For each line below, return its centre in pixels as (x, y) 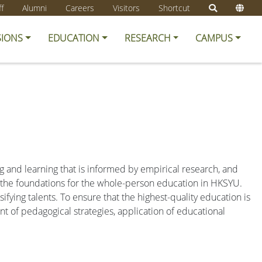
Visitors (126, 8)
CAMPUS (214, 38)
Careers (80, 8)
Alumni (35, 8)
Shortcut (174, 8)
